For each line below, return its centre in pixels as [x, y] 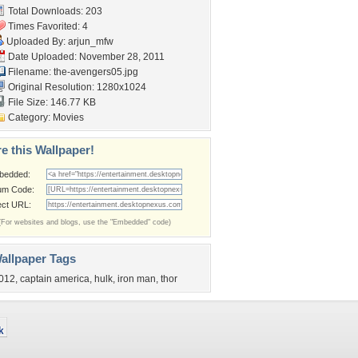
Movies [68, 117]
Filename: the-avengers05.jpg [72, 72]
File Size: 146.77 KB [51, 102]
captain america [55, 279]
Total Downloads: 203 [54, 11]
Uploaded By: [36, 42]
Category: [29, 117]
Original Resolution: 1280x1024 [76, 87]
